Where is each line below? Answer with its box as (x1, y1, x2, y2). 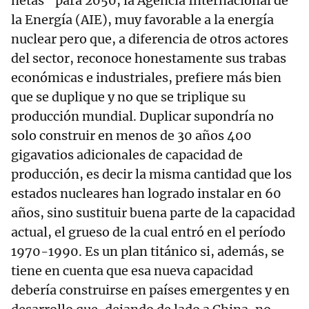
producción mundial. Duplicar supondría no (11, 108, 274, 124)
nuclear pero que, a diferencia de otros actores (11, 31, 288, 47)
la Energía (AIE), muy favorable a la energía (11, 12, 274, 28)
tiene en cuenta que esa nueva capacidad (11, 263, 253, 279)
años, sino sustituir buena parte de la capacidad (11, 205, 295, 221)
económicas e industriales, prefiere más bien (11, 70, 281, 86)
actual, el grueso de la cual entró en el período (11, 224, 286, 240)
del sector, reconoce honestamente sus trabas (11, 50, 286, 66)
